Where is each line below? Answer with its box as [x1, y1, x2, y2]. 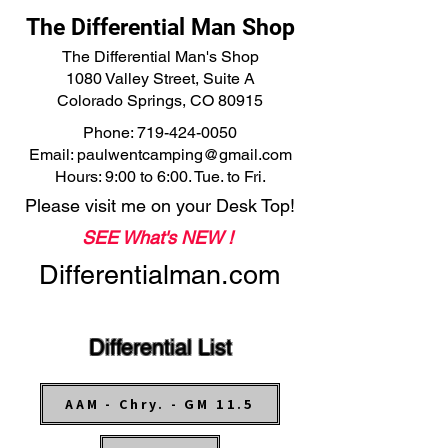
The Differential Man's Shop [61, 47, 259, 66]
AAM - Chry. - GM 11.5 [215, 395, 255, 413]
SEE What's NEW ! [81, 227, 238, 248]
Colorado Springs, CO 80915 [57, 91, 263, 110]
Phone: [83, 123, 137, 142]
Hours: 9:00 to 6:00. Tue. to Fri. [54, 167, 266, 186]
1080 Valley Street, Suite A [65, 69, 255, 88]
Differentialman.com [39, 259, 280, 290]
